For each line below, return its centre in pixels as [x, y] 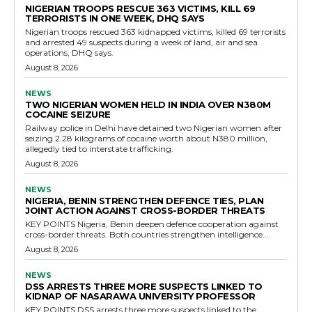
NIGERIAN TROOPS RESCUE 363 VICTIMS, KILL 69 [140, 9]
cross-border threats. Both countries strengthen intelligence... [189, 235]
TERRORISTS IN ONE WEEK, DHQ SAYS [115, 18]
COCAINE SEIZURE [68, 115]
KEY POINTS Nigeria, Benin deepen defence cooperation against [51, 224]
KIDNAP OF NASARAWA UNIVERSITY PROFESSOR [140, 296]
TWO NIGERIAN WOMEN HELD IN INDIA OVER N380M [148, 105]
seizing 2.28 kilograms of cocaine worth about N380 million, [146, 139]
